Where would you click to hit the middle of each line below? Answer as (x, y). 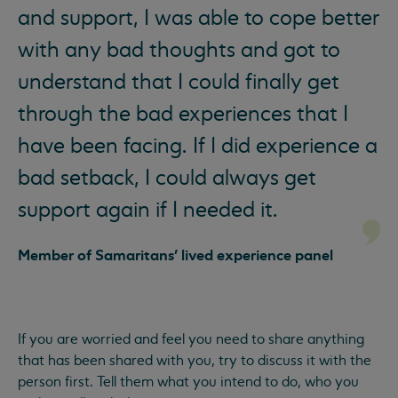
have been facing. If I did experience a (198, 146)
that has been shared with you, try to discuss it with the (195, 360)
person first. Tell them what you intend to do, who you (188, 382)
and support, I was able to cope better (199, 18)
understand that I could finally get (179, 82)
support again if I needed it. (148, 210)
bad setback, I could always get (167, 178)
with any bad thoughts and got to (179, 50)
